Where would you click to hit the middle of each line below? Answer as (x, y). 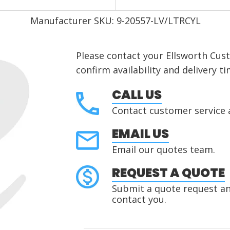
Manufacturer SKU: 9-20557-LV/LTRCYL (116, 21)
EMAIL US (140, 134)
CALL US (137, 95)
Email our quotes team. (163, 149)
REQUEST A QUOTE (168, 173)
